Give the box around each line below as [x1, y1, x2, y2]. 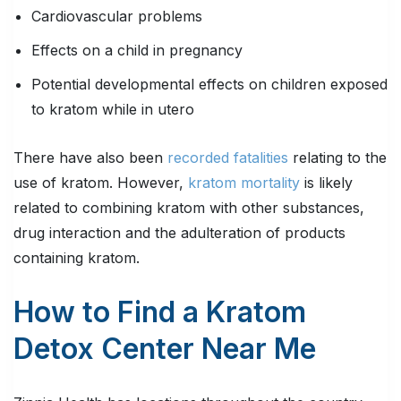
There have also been [13, 149, 167, 167]
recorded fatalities [167, 149, 288, 167]
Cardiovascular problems [31, 7, 202, 26]
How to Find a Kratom [13, 294, 306, 330]
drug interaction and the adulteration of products [13, 224, 346, 243]
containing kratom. [13, 249, 140, 268]
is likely [300, 174, 353, 192]
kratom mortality [188, 174, 300, 192]
